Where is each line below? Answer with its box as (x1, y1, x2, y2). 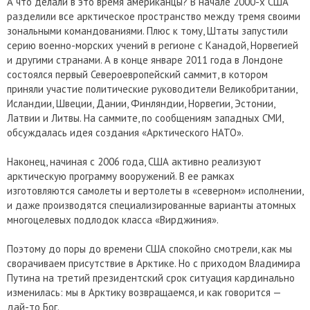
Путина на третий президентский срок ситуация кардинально (7, 271, 295, 285)
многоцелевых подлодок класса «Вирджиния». (7, 213, 219, 227)
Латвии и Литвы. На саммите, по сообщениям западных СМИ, (7, 111, 283, 125)
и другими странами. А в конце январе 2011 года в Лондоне (7, 53, 283, 67)
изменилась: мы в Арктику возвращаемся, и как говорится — (7, 286, 281, 300)
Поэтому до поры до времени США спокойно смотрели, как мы (7, 242, 292, 256)
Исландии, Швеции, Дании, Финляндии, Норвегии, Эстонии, (7, 97, 275, 111)
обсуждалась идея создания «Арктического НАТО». (7, 126, 244, 140)
